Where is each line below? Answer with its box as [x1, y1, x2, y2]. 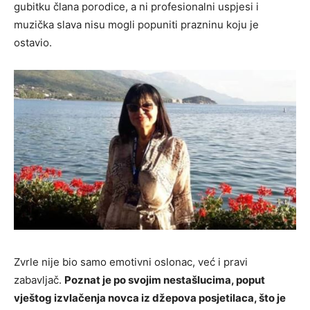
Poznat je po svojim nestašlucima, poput [64, 273, 265, 287]
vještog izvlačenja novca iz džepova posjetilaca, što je [14, 291, 286, 305]
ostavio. [14, 36, 52, 50]
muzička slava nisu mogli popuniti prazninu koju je [14, 18, 259, 32]
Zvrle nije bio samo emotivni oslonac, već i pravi [14, 255, 248, 269]
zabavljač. [14, 273, 64, 287]
